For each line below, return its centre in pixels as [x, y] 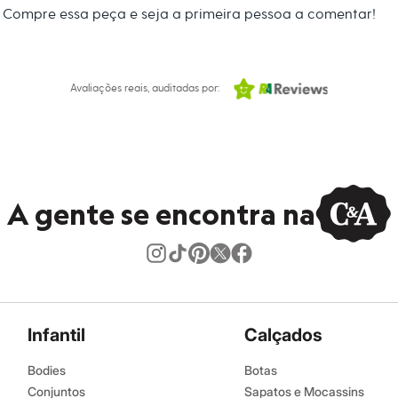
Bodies [47, 370]
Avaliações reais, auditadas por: [145, 88]
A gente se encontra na [161, 213]
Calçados [283, 335]
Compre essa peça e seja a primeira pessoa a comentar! [189, 14]
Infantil [56, 335]
